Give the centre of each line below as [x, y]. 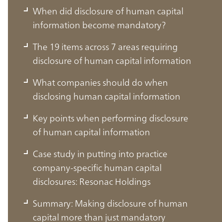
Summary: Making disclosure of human [110, 203]
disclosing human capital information [107, 96]
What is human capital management [105, 178]
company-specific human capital [97, 167]
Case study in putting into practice [100, 153]
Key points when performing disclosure [111, 118]
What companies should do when [100, 82]
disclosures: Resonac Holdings [92, 181]
